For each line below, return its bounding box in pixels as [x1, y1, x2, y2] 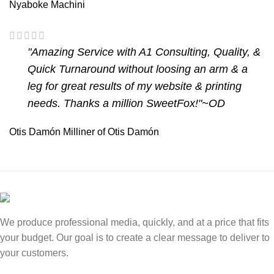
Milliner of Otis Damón [63, 127, 159, 138]
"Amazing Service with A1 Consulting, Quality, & [28, 46, 261, 59]
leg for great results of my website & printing [28, 80, 242, 93]
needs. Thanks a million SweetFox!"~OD [28, 97, 225, 110]
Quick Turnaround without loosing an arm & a [28, 63, 248, 76]
